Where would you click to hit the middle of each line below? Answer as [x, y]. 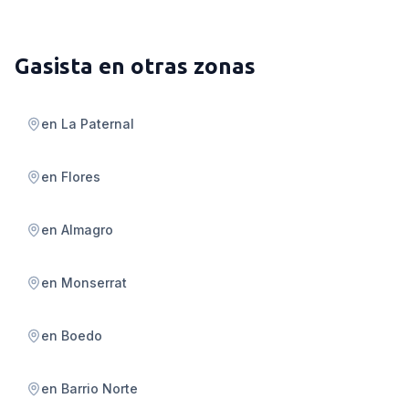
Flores [81, 177]
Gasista [54, 66]
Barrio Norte [100, 388]
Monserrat [94, 283]
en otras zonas [174, 66]
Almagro [87, 230]
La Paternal [98, 124]
